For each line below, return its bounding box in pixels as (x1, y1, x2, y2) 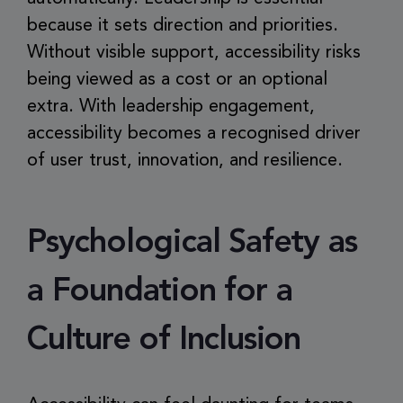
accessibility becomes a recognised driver (27, 125, 361, 143)
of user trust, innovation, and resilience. (27, 152, 343, 170)
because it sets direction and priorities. (27, 17, 338, 35)
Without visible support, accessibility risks (27, 44, 361, 62)
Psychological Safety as (27, 228, 357, 260)
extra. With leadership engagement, (27, 98, 315, 116)
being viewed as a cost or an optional (27, 71, 327, 89)
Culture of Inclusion (27, 325, 300, 357)
